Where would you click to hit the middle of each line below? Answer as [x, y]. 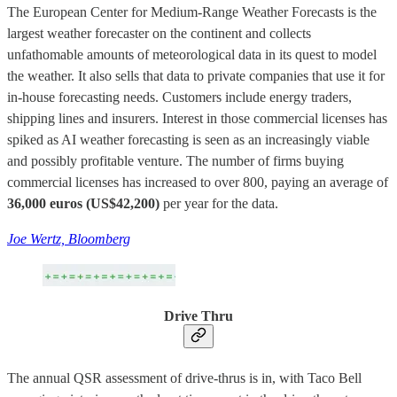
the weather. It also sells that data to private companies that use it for [196, 76]
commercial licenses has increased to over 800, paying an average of [198, 183]
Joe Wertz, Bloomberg [69, 239]
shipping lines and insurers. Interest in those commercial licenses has [197, 119]
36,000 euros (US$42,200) [83, 204]
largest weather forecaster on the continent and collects [159, 34]
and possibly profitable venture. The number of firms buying [175, 161]
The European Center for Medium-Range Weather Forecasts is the [192, 12]
